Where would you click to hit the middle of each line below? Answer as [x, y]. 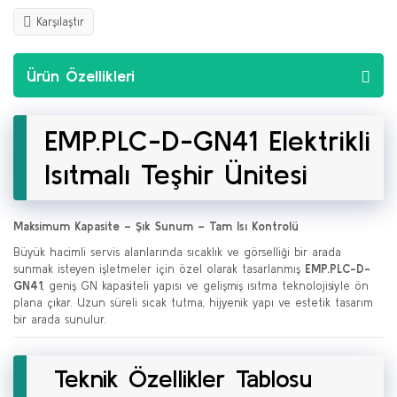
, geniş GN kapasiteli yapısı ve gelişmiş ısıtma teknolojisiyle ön [206, 286]
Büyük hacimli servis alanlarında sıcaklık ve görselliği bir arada [177, 252]
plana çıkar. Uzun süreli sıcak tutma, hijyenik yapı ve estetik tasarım [193, 303]
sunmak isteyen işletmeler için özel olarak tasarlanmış [159, 269]
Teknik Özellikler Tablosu [178, 378]
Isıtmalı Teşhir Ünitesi [176, 174]
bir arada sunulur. [60, 319]
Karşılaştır [60, 22]
